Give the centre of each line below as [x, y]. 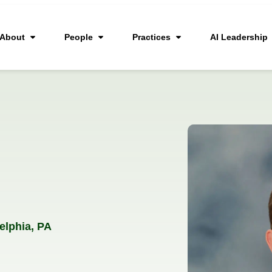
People [79, 37]
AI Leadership [239, 37]
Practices [151, 37]
